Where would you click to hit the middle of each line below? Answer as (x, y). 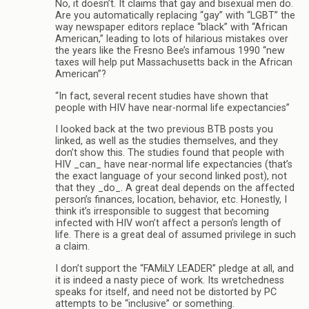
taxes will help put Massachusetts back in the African (174, 63)
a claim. (72, 247)
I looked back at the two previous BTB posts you (164, 130)
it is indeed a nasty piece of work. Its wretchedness (170, 280)
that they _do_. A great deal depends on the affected (175, 188)
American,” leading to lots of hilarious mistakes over (172, 39)
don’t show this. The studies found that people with (170, 153)
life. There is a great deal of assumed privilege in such (176, 235)
